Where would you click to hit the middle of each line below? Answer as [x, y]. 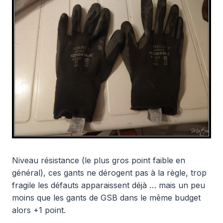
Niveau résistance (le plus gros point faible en [99, 160]
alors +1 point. [39, 210]
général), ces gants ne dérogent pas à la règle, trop [109, 172]
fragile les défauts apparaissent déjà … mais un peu [109, 185]
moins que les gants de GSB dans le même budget [106, 197]
